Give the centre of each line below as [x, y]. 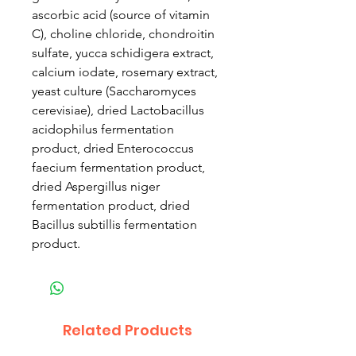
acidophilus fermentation [103, 129]
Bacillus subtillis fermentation [114, 224]
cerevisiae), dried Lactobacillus [118, 110]
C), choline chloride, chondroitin [123, 34]
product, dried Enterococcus [113, 148]
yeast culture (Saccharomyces [114, 91]
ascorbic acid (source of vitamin [121, 15]
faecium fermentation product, [118, 167]
